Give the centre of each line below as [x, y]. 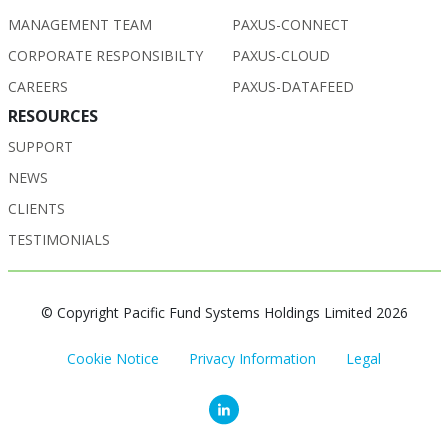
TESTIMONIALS [58, 239]
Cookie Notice [113, 358]
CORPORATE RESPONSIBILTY [105, 55]
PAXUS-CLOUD [280, 55]
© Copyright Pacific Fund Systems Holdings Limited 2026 [224, 312]
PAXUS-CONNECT [290, 24]
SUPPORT [40, 146]
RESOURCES [53, 115]
